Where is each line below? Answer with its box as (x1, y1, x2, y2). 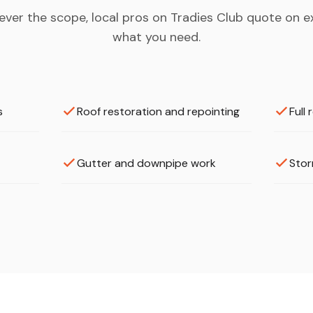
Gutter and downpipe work (77, 155, 216, 170)
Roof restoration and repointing (77, 103, 240, 119)
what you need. (112, 28, 201, 45)
